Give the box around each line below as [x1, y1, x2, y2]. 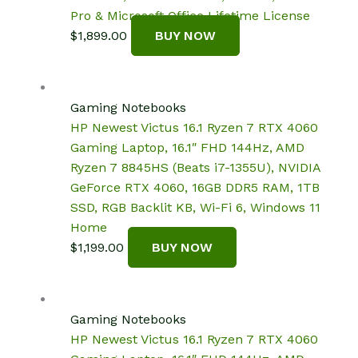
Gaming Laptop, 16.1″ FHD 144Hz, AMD [70, 140, 304, 155]
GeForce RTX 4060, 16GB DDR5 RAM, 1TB [70, 180, 320, 195]
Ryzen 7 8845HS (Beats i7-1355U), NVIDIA [70, 160, 320, 175]
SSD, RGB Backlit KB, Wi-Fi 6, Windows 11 [70, 200, 320, 215]
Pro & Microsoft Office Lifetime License [70, 8, 310, 23]
